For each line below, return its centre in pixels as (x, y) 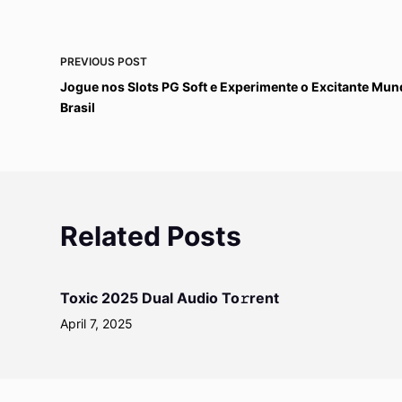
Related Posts (151, 236)
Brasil (78, 108)
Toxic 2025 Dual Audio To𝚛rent (170, 298)
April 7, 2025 (97, 324)
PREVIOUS (89, 62)
